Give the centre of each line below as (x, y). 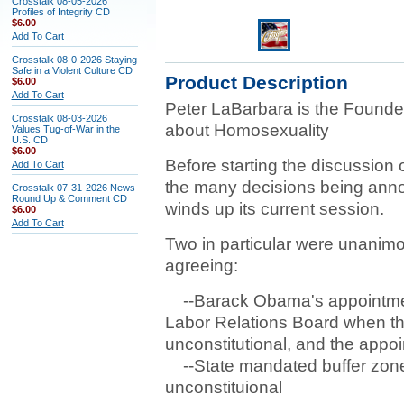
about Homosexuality (247, 130)
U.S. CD (29, 140)
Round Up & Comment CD (69, 198)
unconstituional (223, 387)
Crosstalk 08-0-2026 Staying (74, 60)
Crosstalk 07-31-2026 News (73, 188)
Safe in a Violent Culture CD (72, 70)
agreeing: (201, 266)
